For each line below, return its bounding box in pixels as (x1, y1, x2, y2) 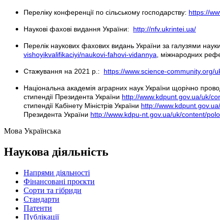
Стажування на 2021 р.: (24, 67, 104, 76)
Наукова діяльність (4, 145, 109, 159)
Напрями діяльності (24, 168, 90, 177)
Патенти (24, 204, 52, 213)
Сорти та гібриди (24, 186, 82, 195)
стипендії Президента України (24, 93, 122, 101)
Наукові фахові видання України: (24, 25, 133, 33)
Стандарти (24, 195, 59, 204)
